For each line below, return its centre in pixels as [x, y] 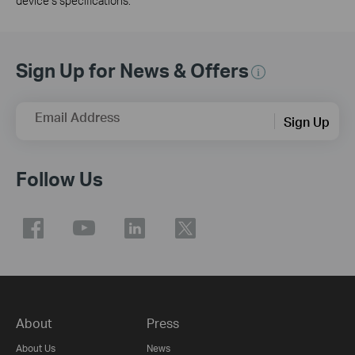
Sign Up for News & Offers [132, 71]
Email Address [77, 117]
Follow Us [59, 179]
